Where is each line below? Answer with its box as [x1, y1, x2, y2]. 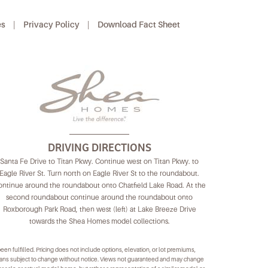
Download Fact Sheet [98, 20, 180, 29]
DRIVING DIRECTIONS [47, 141, 151, 155]
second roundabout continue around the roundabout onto [6, 193, 193, 202]
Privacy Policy [23, 20, 80, 29]
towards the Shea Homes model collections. [29, 217, 170, 226]
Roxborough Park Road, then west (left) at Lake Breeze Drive [2, 205, 196, 214]
